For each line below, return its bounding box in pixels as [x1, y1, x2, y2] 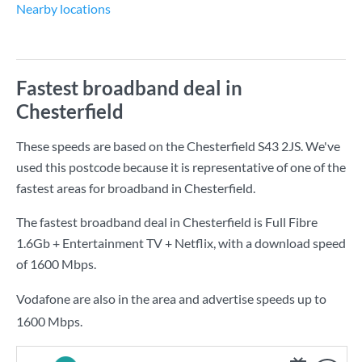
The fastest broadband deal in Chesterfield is [16, 214, 265, 229]
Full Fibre [265, 214, 318, 229]
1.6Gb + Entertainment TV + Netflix [16, 235, 213, 250]
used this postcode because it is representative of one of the [16, 159, 346, 175]
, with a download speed [213, 235, 346, 250]
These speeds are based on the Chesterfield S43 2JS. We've [16, 138, 340, 154]
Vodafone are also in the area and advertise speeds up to [16, 291, 326, 306]
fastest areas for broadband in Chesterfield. [16, 180, 255, 196]
